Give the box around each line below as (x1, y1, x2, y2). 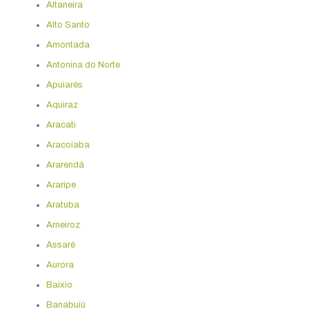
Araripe (46, 179, 76, 190)
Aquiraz (46, 99, 78, 110)
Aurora (46, 259, 74, 270)
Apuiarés (46, 79, 83, 90)
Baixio (46, 279, 72, 290)
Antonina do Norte (46, 59, 120, 70)
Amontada (46, 39, 90, 50)
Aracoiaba (46, 139, 90, 150)
